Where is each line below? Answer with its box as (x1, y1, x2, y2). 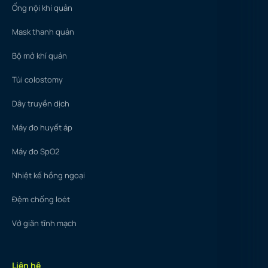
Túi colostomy (12, 74, 63, 85)
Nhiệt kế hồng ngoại (12, 169, 85, 181)
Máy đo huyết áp (12, 121, 72, 133)
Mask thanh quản (12, 26, 74, 37)
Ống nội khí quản (12, 2, 72, 13)
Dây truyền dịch (12, 98, 69, 109)
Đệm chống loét (12, 193, 70, 205)
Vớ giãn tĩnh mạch (12, 217, 77, 229)
